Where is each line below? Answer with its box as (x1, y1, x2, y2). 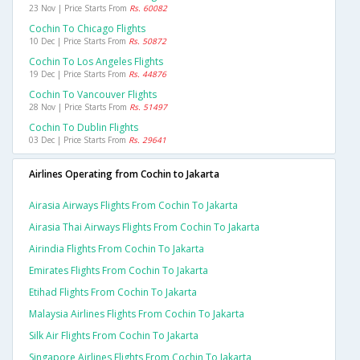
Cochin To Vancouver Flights (29, 88, 157, 102)
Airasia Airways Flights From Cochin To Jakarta (29, 198, 238, 213)
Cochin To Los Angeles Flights (29, 55, 163, 69)
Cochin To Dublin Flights (29, 121, 138, 135)
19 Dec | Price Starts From (29, 68, 129, 80)
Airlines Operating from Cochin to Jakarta (29, 167, 219, 182)
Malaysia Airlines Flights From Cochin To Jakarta (29, 307, 244, 321)
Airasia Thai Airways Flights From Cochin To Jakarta (29, 220, 260, 235)
